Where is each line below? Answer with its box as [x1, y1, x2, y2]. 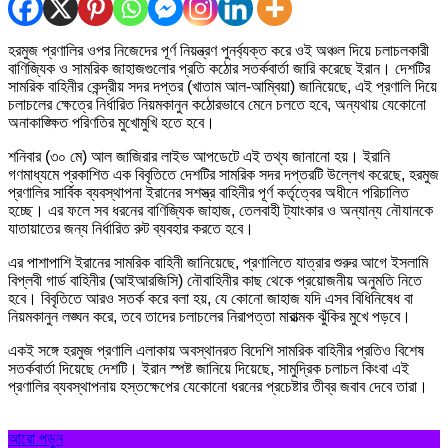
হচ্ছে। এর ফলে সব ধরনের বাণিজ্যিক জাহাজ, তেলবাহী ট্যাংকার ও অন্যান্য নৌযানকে [8, 202, 433, 220]
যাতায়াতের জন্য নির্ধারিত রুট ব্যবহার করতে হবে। [8, 220, 254, 238]
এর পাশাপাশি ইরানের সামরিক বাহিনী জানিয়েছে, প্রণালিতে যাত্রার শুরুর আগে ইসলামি [8, 254, 428, 272]
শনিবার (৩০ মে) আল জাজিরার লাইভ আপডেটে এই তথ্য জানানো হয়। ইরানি [8, 148, 390, 166]
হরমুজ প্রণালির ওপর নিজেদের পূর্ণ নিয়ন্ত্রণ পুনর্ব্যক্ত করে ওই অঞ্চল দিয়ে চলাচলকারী [8, 42, 429, 60]
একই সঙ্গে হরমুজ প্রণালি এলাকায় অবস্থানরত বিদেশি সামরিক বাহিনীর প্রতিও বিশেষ [8, 342, 424, 360]
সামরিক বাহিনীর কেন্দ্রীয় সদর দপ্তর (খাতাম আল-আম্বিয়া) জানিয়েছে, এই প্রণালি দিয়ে [8, 78, 437, 96]
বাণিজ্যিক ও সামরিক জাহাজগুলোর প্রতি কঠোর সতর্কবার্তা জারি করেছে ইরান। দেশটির [8, 60, 430, 78]
